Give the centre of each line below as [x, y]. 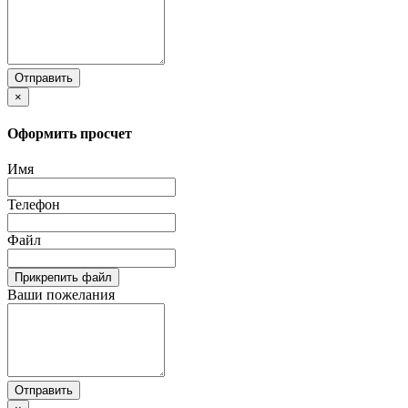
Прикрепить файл [63, 278]
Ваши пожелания [61, 295]
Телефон [34, 205]
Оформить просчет [70, 133]
